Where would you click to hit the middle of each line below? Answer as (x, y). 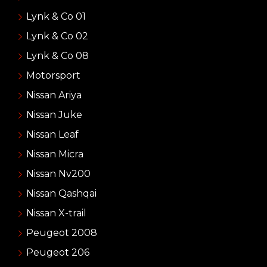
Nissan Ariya (54, 95)
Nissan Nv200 (58, 174)
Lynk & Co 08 (57, 56)
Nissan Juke (54, 115)
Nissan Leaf (52, 135)
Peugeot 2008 (61, 233)
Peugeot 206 (58, 253)
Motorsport (53, 76)
